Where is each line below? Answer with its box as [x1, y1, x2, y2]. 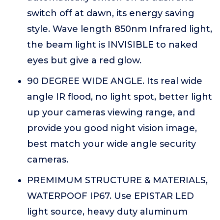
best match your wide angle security [27, 138, 196, 149]
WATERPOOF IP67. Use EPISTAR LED [27, 191, 194, 201]
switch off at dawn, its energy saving [27, 8, 194, 19]
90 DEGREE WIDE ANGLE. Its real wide [27, 76, 202, 86]
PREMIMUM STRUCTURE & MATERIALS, [27, 175, 208, 186]
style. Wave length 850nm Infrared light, [27, 24, 212, 34]
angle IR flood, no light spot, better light [27, 91, 212, 102]
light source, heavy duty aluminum [27, 206, 188, 217]
